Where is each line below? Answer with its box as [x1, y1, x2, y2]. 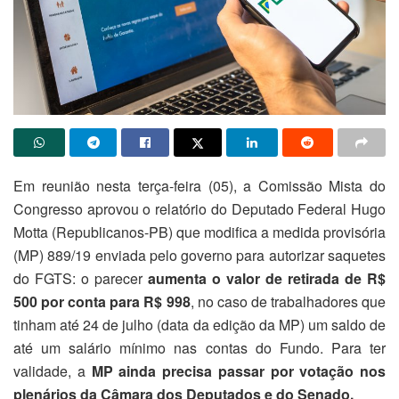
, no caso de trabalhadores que [190, 291, 386, 313]
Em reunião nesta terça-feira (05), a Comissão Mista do [13, 175, 386, 197]
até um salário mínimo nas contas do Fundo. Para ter [13, 338, 386, 359]
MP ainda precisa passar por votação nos [85, 361, 386, 382]
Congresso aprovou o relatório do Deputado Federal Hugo [13, 199, 386, 220]
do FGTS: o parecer [13, 268, 148, 289]
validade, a [13, 361, 85, 382]
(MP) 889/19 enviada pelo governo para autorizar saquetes [13, 245, 386, 266]
